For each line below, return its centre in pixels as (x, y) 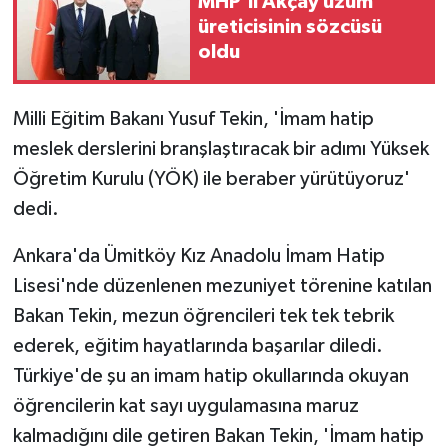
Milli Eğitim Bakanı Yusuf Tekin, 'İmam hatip (193, 118)
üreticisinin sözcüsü (290, 27)
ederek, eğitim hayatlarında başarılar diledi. (197, 345)
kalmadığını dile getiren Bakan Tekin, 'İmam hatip (218, 435)
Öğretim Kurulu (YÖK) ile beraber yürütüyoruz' (211, 178)
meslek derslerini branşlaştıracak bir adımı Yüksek (220, 148)
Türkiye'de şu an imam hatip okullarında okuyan (210, 375)
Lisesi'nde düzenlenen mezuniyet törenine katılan (222, 285)
